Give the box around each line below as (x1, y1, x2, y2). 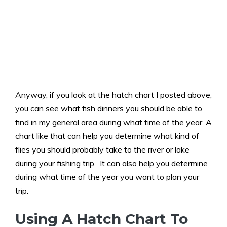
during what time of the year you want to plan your (15, 172, 199, 182)
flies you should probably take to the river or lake (15, 144, 190, 155)
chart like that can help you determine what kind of (15, 131, 199, 141)
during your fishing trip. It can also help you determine (15, 158, 208, 169)
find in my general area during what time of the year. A (15, 117, 212, 128)
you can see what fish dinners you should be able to (15, 103, 202, 114)
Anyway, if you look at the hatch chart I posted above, (15, 90, 212, 100)
